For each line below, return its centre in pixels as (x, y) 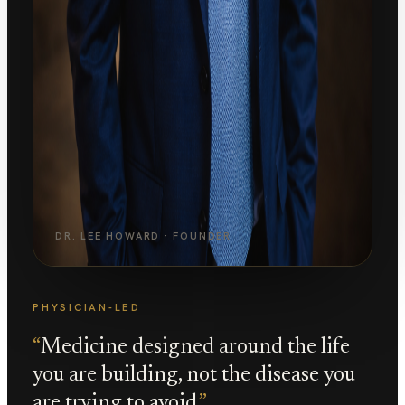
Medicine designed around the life (195, 347)
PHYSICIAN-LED (87, 307)
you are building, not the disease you (194, 375)
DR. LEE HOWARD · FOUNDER (144, 236)
